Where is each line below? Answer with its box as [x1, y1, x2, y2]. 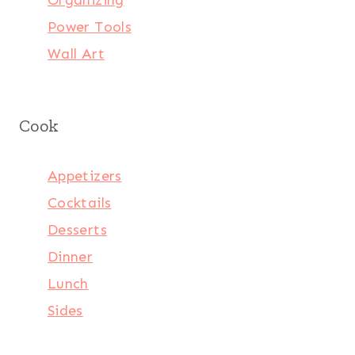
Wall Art [48, 44, 105, 63]
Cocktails [48, 193, 112, 212]
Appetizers [48, 166, 122, 185]
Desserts [48, 220, 107, 239]
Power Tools [48, 17, 132, 36]
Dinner [48, 247, 94, 265]
